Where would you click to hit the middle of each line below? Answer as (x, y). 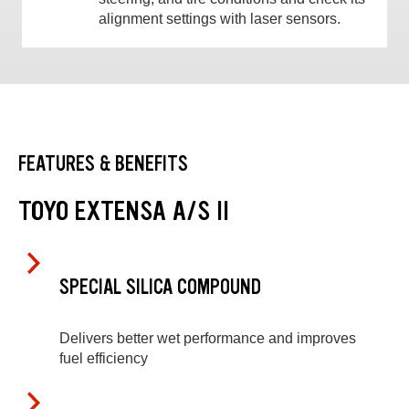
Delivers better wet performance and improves (208, 338)
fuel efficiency (104, 358)
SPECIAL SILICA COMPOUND (160, 288)
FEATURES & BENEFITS (103, 163)
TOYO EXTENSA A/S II (124, 210)
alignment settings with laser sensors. (220, 19)
